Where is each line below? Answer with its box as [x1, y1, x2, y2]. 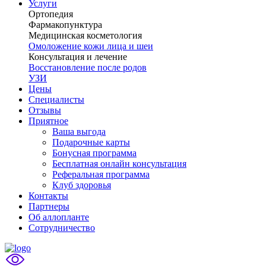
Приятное [28, 116, 68, 126]
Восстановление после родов [28, 62, 147, 72]
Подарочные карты [52, 137, 130, 147]
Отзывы [28, 105, 61, 115]
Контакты [28, 191, 68, 201]
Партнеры [28, 201, 69, 211]
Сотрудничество [28, 223, 95, 233]
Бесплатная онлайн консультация [52, 159, 186, 169]
